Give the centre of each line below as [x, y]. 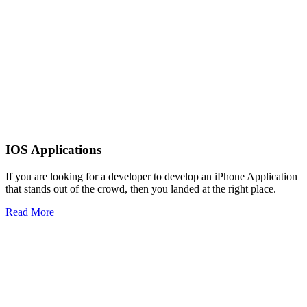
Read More [30, 212]
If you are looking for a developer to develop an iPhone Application [151, 176]
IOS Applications [53, 149]
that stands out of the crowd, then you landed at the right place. [141, 188]
